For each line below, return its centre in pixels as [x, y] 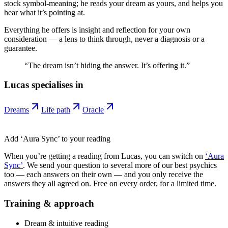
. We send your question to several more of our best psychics [120, 165]
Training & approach [49, 203]
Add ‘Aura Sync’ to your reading [57, 139]
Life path [56, 110]
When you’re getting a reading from [63, 156]
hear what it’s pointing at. [45, 12]
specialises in [56, 85]
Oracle [93, 110]
